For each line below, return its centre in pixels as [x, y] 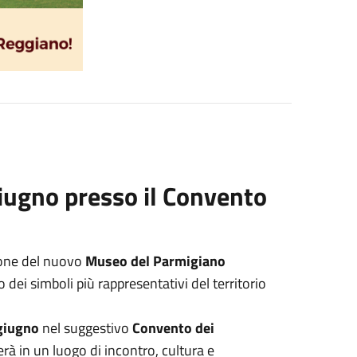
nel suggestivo [85, 328]
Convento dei [173, 328]
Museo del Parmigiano [155, 261]
